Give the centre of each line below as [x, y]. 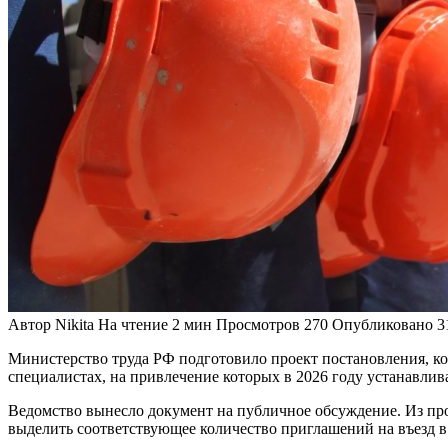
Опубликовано [382, 324]
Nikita [72, 324]
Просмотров [258, 324]
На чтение [133, 324]
